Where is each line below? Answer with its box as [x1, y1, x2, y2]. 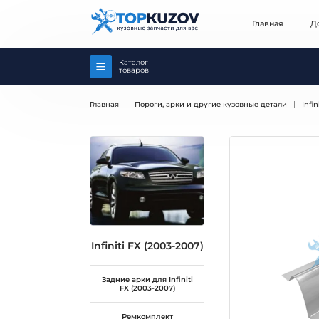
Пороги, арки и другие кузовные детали [134, 100, 287, 109]
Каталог [119, 58, 149, 67]
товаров [119, 66, 150, 75]
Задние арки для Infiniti [101, 275, 193, 283]
